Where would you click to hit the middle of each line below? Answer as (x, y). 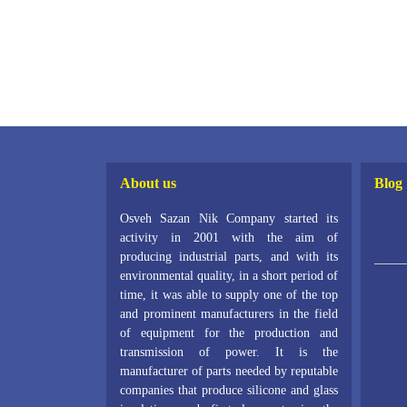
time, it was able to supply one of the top (229, 295)
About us (148, 184)
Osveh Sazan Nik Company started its (229, 219)
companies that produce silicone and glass (229, 391)
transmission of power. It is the (229, 352)
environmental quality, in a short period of (229, 276)
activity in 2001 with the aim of (229, 238)
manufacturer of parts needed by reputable (229, 372)
